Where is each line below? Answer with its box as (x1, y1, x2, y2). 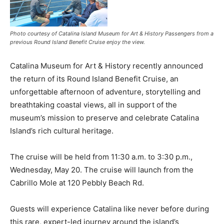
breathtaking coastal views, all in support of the (10, 100, 177, 109)
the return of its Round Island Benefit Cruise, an (10, 74, 178, 83)
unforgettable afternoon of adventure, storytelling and (10, 87, 200, 96)
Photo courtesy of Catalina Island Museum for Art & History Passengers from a (10, 30, 213, 37)
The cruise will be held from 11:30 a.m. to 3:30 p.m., (10, 152, 192, 161)
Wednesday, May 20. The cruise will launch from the (10, 165, 193, 174)
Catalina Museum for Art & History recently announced (10, 61, 203, 70)
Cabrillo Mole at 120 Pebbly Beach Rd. (10, 178, 144, 187)
